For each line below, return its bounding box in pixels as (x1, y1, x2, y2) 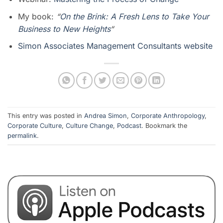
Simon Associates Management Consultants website (17, 41, 213, 51)
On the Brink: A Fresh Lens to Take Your (59, 11, 209, 21)
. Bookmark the (141, 121, 187, 129)
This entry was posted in (7, 111, 84, 119)
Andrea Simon (84, 111, 127, 119)
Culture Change (66, 121, 113, 129)
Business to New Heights (17, 23, 110, 34)
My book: (17, 11, 54, 21)
